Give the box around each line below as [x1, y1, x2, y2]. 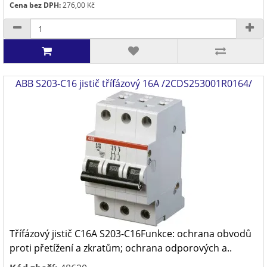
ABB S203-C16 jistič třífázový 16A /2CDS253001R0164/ [15, 77, 252, 90]
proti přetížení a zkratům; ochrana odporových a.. [10, 241, 232, 254]
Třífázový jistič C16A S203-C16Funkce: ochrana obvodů [10, 227, 252, 240]
